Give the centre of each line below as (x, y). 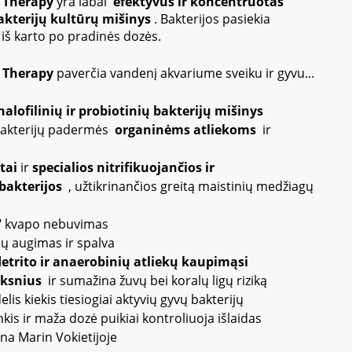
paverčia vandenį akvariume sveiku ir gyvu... (184, 73)
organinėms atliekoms (187, 130)
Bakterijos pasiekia (215, 19)
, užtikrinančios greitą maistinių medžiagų (189, 186)
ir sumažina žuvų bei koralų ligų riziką (156, 280)
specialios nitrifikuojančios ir (123, 167)
